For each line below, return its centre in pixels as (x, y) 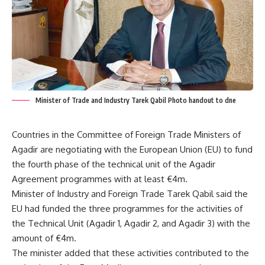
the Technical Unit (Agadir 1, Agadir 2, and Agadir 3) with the (131, 223)
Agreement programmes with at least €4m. (100, 179)
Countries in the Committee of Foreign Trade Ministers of (126, 134)
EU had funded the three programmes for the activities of (127, 208)
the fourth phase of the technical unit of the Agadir (114, 164)
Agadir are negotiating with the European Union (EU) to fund (132, 149)
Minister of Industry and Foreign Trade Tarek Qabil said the (130, 193)
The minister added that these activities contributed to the (130, 253)
